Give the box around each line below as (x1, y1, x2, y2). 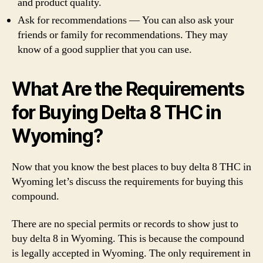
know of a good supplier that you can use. (18, 42, 192, 56)
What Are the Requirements (12, 77, 244, 100)
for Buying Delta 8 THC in (12, 100, 221, 124)
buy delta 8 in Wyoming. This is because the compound (12, 232, 244, 245)
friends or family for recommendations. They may (18, 28, 228, 42)
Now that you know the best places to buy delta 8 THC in (12, 160, 251, 174)
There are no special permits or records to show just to (12, 217, 238, 231)
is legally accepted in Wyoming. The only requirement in (12, 247, 251, 260)
